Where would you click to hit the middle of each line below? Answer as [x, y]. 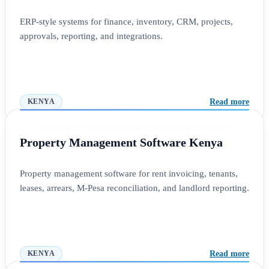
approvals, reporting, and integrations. [91, 36]
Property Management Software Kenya [121, 143]
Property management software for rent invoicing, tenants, [129, 174]
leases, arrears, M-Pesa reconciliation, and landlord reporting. [134, 188]
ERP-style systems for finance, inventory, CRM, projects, [126, 22]
